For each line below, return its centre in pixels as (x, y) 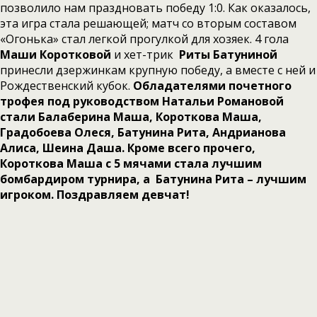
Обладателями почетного (212, 86)
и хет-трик (145, 54)
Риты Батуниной (228, 54)
